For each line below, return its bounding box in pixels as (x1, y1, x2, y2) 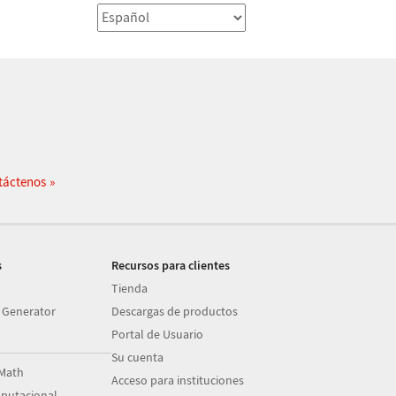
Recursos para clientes (111, 257, 231, 273)
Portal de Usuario (111, 326, 204, 342)
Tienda (111, 280, 148, 296)
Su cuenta (111, 349, 164, 365)
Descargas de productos (111, 303, 239, 319)
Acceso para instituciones (111, 372, 245, 388)
